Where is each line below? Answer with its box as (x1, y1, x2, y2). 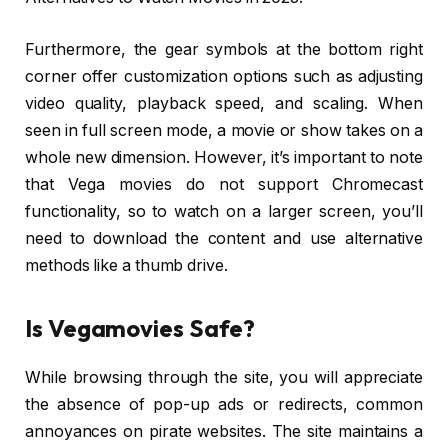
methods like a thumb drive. (25, 255, 228, 275)
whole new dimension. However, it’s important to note (25, 147, 423, 167)
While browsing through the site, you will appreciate (25, 367, 423, 387)
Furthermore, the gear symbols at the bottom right (25, 39, 423, 59)
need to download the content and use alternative (25, 228, 423, 248)
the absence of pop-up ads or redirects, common (25, 394, 423, 414)
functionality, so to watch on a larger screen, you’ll (25, 201, 423, 221)
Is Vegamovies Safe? (25, 312, 255, 343)
